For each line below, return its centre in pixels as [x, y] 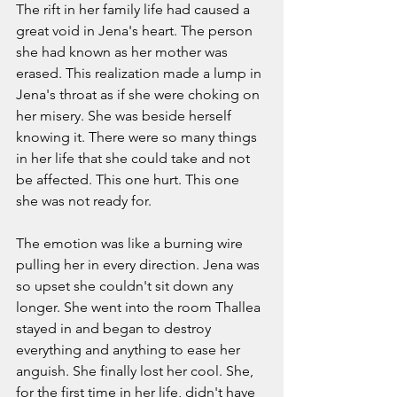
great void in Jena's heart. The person [136, 30]
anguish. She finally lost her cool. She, [136, 370]
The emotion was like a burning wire [131, 243]
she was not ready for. [86, 200]
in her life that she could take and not [135, 158]
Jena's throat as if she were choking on [140, 94]
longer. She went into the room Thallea [140, 307]
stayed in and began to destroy [115, 328]
